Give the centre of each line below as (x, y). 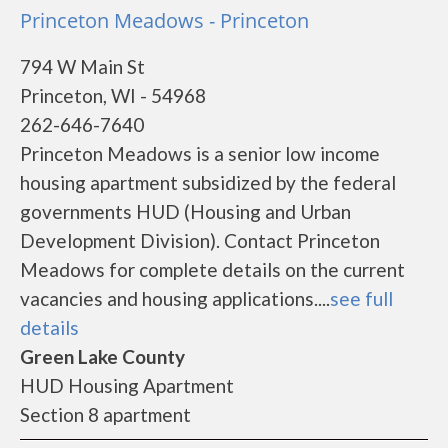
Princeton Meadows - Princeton (164, 20)
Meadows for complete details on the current (212, 269)
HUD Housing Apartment (127, 385)
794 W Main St (82, 66)
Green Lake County (102, 356)
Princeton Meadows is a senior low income (200, 153)
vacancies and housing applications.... (175, 298)
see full (361, 298)
